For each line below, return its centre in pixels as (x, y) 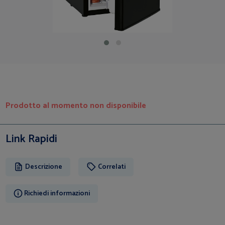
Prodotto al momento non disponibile (76, 105)
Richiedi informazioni (57, 193)
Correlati (112, 167)
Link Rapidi (32, 139)
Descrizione (44, 167)
